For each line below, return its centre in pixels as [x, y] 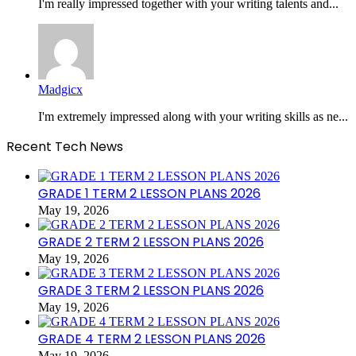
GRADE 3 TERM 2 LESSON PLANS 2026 [151, 291]
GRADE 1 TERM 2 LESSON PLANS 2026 [149, 194]
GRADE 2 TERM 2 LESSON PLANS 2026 [151, 242]
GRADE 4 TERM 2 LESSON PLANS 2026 [152, 339]
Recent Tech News [65, 147]
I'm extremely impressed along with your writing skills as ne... [193, 117]
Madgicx [60, 90]
